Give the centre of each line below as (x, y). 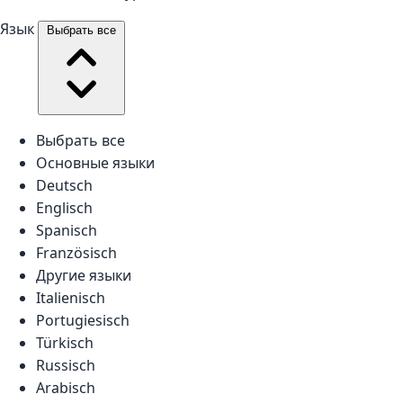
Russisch (66, 365)
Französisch (76, 252)
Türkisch (65, 342)
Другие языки (84, 275)
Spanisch (67, 230)
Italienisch (71, 297)
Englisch (64, 207)
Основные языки (95, 162)
